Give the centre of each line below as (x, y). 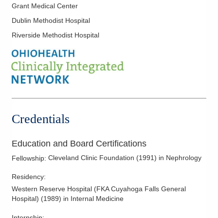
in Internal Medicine (93, 199)
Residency (28, 177)
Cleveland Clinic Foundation (91, 158)
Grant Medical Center (45, 6)
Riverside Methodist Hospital (55, 35)
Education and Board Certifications (79, 144)
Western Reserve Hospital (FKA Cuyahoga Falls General (99, 189)
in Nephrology (180, 158)
